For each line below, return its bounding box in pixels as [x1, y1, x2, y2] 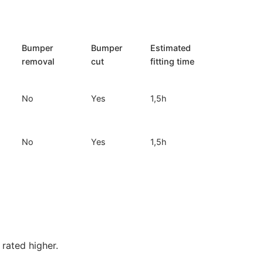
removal [22, 56, 55, 66]
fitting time [150, 56, 195, 66]
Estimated [150, 42, 191, 53]
